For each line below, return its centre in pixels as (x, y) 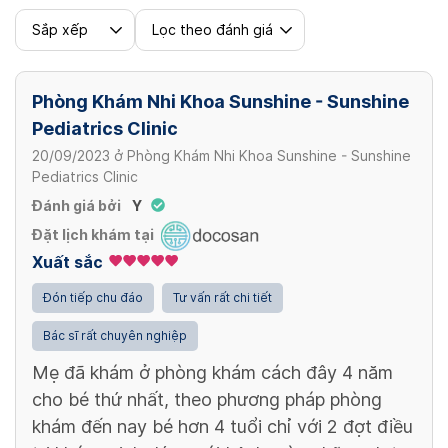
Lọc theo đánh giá (212, 29)
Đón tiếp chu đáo (93, 297)
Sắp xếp (60, 29)
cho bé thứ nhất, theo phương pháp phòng (207, 399)
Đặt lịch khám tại (93, 235)
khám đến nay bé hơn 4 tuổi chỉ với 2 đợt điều (222, 426)
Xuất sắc (67, 262)
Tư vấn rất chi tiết (222, 297)
